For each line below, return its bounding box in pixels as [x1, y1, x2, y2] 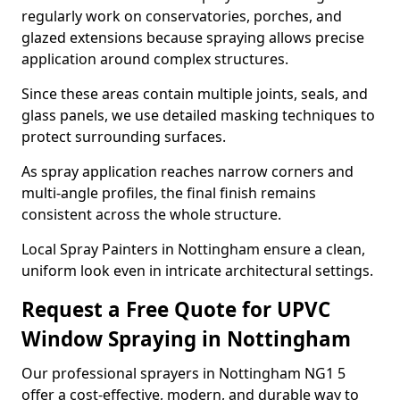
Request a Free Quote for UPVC [21, 296, 330, 323]
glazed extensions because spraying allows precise [21, 28, 364, 47]
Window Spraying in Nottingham [21, 325, 351, 353]
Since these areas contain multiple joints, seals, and [21, 84, 368, 104]
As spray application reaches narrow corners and [21, 162, 354, 181]
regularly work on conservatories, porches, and [21, 6, 342, 26]
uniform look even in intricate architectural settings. [21, 261, 373, 280]
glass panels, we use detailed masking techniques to [21, 105, 375, 125]
